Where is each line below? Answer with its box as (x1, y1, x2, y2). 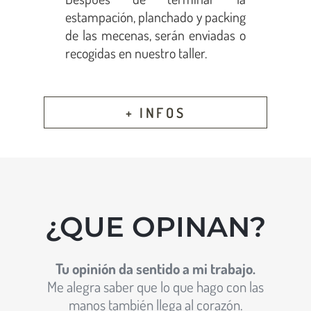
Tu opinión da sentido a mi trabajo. (56, 259, 255, 278)
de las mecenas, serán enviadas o (65, 25, 246, 44)
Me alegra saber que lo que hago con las (47, 277, 264, 296)
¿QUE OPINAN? (45, 210, 266, 244)
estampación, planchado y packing (65, 7, 246, 26)
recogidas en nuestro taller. (65, 43, 207, 62)
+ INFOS (125, 103, 186, 122)
